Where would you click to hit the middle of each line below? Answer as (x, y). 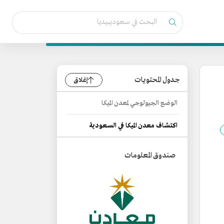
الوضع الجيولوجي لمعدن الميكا (139, 103)
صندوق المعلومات (150, 155)
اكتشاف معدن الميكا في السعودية (133, 126)
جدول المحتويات (157, 80)
